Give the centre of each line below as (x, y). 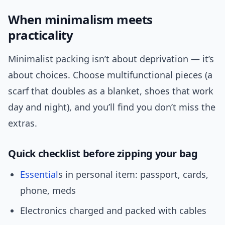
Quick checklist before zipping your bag (103, 154)
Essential (39, 175)
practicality (41, 35)
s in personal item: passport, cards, (133, 175)
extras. (23, 123)
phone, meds (48, 191)
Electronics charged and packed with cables (113, 211)
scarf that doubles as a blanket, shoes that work (111, 91)
